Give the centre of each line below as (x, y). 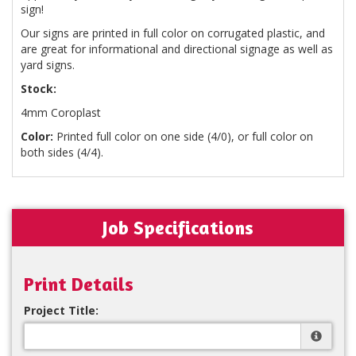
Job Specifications (178, 227)
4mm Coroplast (61, 112)
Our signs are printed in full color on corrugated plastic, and (173, 33)
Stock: (39, 88)
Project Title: (61, 310)
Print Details (79, 284)
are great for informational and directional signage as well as (177, 48)
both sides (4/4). (62, 152)
